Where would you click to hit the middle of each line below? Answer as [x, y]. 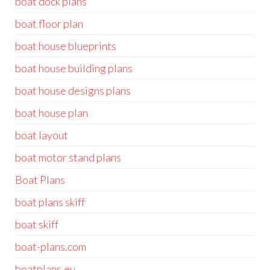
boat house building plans [74, 68]
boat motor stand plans [68, 157]
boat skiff [37, 224]
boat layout [42, 135]
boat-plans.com [51, 246]
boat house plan [52, 113]
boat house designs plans [73, 90]
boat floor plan [49, 24]
